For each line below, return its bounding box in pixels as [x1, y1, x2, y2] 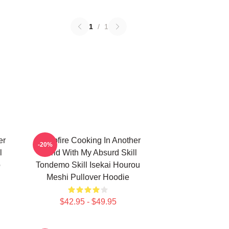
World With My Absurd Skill [39, 148, 137, 157]
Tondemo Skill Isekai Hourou [36, 161, 140, 169]
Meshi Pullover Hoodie [47, 173, 129, 181]
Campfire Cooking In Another [35, 136, 141, 145]
